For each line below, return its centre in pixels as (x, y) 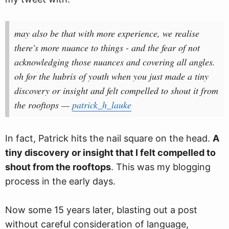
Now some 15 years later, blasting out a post (101, 210)
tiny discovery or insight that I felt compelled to (110, 153)
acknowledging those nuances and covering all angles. (115, 62)
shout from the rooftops (58, 167)
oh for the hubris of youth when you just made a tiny (111, 76)
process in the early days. (60, 181)
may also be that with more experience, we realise (107, 33)
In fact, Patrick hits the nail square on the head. (109, 138)
